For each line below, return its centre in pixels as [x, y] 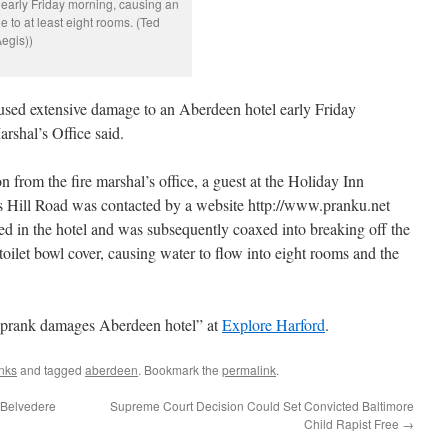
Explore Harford [273, 324]
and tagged [51, 369]
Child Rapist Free [353, 423]
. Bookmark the [180, 369]
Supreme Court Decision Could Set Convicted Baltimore [262, 405]
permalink [249, 369]
